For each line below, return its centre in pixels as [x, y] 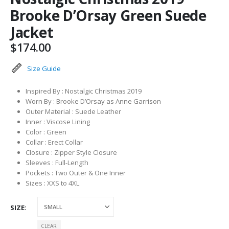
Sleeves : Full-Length [57, 162]
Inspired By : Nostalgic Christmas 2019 [83, 91]
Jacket [32, 32]
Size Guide [44, 68]
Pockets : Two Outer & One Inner [75, 173]
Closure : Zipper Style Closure [71, 152]
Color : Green [46, 132]
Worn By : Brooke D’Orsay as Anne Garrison [93, 101]
